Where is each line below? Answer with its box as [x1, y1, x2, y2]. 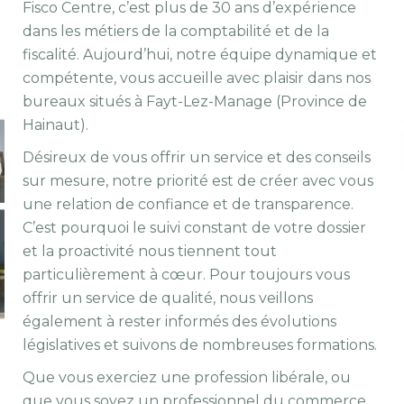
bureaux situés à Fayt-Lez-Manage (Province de [23, 93, 367, 111]
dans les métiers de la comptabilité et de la [23, 23, 329, 41]
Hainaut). [23, 116, 88, 134]
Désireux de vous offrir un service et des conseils [23, 149, 371, 167]
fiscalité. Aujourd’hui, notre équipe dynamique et [23, 46, 377, 64]
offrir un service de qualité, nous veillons [23, 289, 313, 308]
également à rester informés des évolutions [23, 313, 336, 331]
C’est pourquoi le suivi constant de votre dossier [23, 219, 366, 237]
